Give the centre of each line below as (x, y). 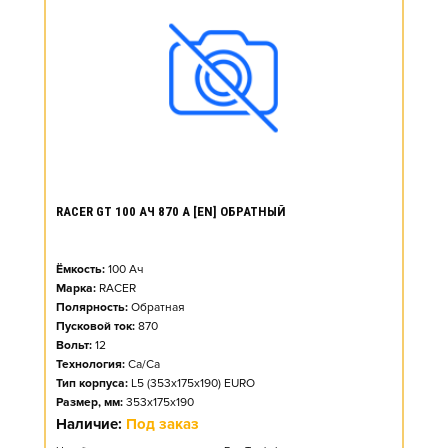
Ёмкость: (80, 269)
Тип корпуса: (92, 383)
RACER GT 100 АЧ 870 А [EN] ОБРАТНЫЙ (171, 211)
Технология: (90, 364)
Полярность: (92, 307)
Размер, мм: (89, 402)
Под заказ (162, 424)
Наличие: (91, 424)
